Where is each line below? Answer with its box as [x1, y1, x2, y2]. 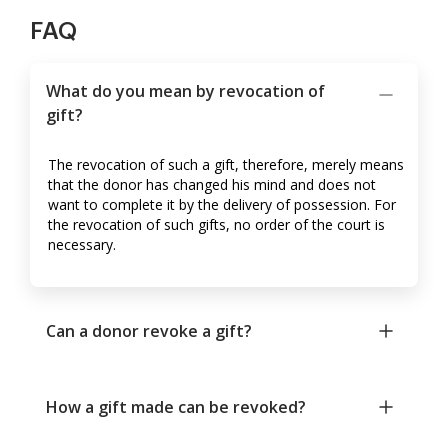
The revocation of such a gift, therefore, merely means [48, 155, 404, 175]
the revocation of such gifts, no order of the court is [48, 215, 385, 235]
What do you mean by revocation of [46, 80, 325, 103]
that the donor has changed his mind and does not [48, 175, 376, 195]
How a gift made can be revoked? [46, 396, 306, 419]
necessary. [48, 235, 116, 255]
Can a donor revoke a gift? [46, 320, 252, 343]
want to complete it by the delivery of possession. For [48, 195, 396, 215]
